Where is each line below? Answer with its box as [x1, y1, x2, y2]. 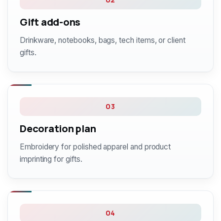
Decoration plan [20, 122, 96, 135]
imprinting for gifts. [20, 154, 82, 164]
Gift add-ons [20, 15, 81, 29]
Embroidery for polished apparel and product [20, 142, 171, 151]
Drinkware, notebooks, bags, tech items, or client [20, 36, 185, 45]
